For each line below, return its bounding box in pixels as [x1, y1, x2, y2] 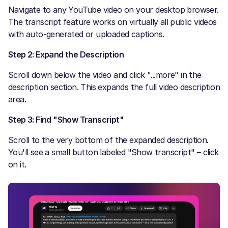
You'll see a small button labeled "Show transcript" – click [8, 147, 219, 157]
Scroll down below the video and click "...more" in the [8, 69, 202, 80]
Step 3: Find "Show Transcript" [8, 114, 124, 125]
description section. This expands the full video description [8, 81, 220, 92]
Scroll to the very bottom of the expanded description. [8, 134, 209, 145]
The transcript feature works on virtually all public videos [8, 16, 217, 27]
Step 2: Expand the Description [8, 49, 124, 60]
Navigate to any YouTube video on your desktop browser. [8, 4, 219, 15]
